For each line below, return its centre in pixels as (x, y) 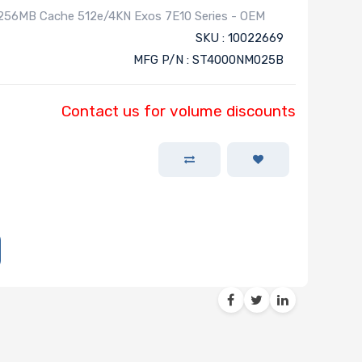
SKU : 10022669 (239, 38)
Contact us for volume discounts (178, 112)
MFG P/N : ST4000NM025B (208, 60)
